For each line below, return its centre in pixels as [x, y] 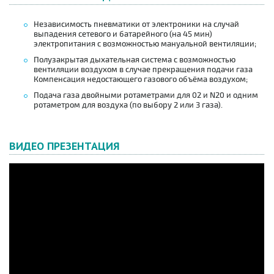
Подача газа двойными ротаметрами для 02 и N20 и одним [146, 96]
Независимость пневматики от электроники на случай [136, 25]
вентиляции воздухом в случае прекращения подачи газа [143, 70]
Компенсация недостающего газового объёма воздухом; [141, 80]
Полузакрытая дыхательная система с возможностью [135, 60]
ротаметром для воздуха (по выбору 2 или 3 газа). [128, 106]
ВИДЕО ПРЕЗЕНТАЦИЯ [65, 146]
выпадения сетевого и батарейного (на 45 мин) [123, 35]
